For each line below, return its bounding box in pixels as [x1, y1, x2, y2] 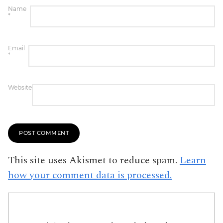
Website [8, 83, 32, 91]
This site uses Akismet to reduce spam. [8, 152, 180, 168]
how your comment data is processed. [8, 167, 172, 183]
